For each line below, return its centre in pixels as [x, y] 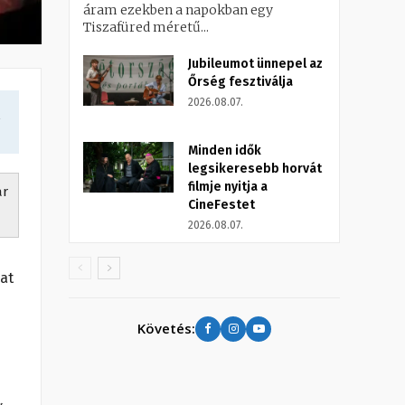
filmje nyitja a [228, 186]
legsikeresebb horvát [255, 168]
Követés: [166, 329]
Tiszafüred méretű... [146, 27]
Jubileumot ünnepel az [255, 63]
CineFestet [221, 204]
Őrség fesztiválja [240, 81]
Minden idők [225, 150]
